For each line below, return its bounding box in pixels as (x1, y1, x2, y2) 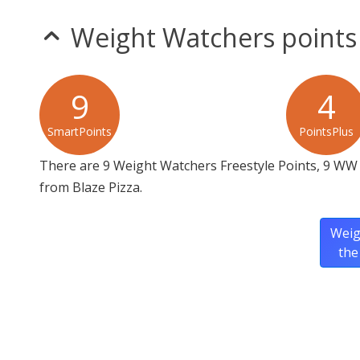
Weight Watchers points (71, 20, 357, 55)
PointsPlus (299, 124, 354, 140)
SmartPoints (47, 124, 112, 140)
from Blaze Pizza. (39, 178, 142, 197)
